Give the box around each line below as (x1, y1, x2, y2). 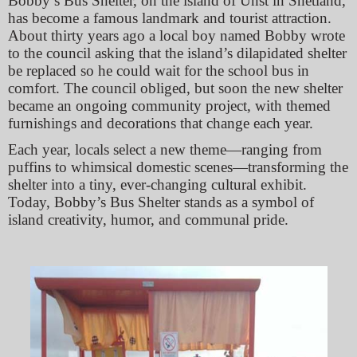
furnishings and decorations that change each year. (8, 115, 313, 132)
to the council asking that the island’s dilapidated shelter (8, 45, 347, 62)
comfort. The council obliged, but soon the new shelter (8, 80, 343, 97)
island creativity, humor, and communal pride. (8, 211, 288, 229)
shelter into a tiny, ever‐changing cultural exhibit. (8, 176, 307, 194)
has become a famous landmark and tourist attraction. (8, 10, 331, 27)
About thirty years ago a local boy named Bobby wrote (8, 27, 345, 45)
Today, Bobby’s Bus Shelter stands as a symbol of (8, 194, 314, 211)
